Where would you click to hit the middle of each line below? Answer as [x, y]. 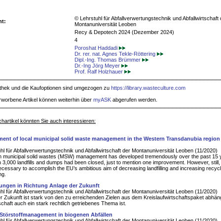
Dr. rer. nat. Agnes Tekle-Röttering [116, 54]
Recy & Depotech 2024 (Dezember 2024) [124, 32]
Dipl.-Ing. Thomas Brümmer [108, 60]
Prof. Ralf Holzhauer [99, 72]
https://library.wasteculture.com [148, 88]
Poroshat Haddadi [97, 48]
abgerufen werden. [134, 100]
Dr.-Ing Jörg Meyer [98, 66]
